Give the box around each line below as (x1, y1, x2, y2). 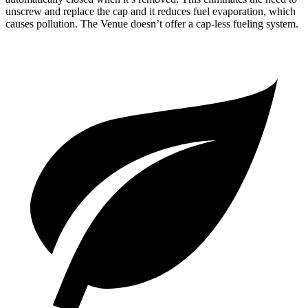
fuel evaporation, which (190, 5, 296, 17)
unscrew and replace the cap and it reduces (5, 5, 190, 17)
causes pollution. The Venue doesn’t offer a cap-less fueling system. (5, 17, 298, 30)
